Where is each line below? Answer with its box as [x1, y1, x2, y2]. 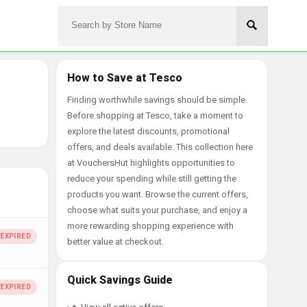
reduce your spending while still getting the [67, 173, 236, 184]
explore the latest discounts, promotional [67, 126, 230, 136]
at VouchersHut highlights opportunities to [67, 158, 235, 168]
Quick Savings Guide [67, 273, 173, 286]
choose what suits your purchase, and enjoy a [67, 205, 247, 215]
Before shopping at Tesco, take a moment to [67, 110, 243, 121]
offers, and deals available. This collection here [67, 142, 253, 152]
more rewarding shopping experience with [67, 221, 234, 231]
